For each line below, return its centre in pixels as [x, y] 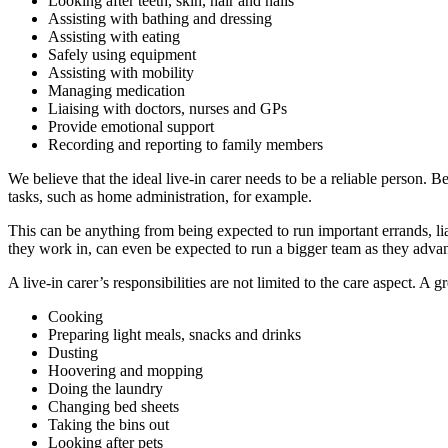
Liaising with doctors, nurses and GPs [167, 108]
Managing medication [116, 90]
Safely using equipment [122, 54]
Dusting [73, 352]
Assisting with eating [114, 36]
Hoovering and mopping [125, 370]
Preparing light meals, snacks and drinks [174, 334]
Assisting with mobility [121, 72]
